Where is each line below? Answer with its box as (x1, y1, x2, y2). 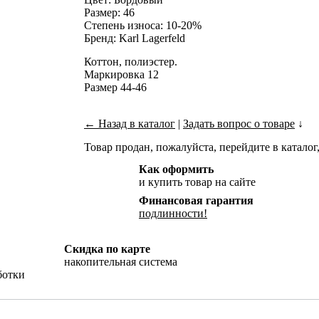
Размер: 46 (84, 6, 135, 19)
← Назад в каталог (84, 117, 175, 130)
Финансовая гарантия (139, 194, 253, 207)
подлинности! (139, 207, 207, 220)
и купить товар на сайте (139, 176, 256, 189)
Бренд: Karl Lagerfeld (84, 32, 185, 45)
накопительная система (64, 256, 177, 268)
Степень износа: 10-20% (84, 19, 202, 32)
